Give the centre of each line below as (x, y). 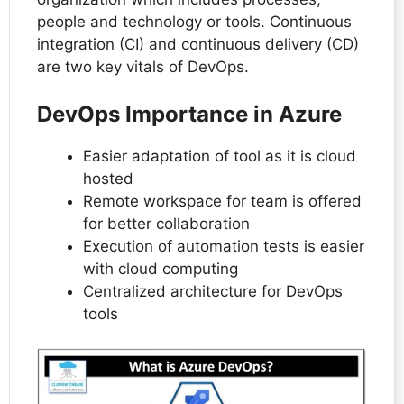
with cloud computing (161, 268)
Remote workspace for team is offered (222, 201)
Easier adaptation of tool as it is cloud (220, 156)
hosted (108, 178)
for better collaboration (166, 223)
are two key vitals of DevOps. (145, 67)
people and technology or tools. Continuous (194, 22)
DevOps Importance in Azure (189, 114)
